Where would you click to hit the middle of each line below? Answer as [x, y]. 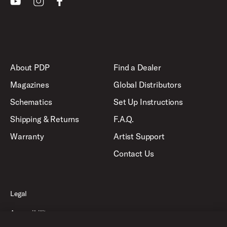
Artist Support [139, 136]
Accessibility [30, 213]
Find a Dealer [137, 67]
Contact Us [134, 153]
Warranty [27, 136]
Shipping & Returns [45, 119]
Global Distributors [147, 84]
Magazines [30, 84]
